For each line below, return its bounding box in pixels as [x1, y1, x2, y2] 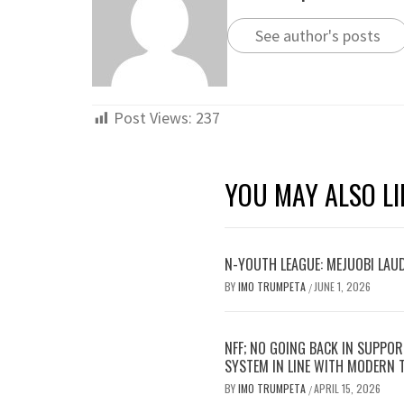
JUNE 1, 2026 [314, 279, 371, 294]
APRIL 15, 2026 [314, 381, 381, 396]
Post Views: [114, 107, 192, 128]
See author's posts [255, 24, 381, 46]
